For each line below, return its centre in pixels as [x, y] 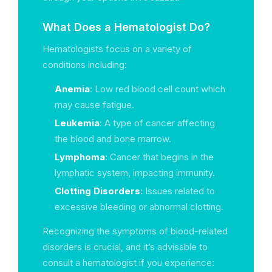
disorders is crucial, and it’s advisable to [125, 247]
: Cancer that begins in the [159, 157]
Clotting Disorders [97, 191]
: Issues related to [178, 191]
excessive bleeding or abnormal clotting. [139, 207]
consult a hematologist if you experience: [128, 263]
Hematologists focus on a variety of [117, 49]
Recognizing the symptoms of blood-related [135, 231]
